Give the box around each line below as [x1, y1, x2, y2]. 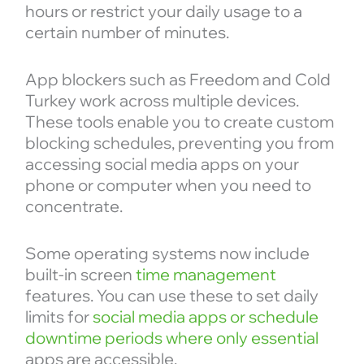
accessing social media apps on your [24, 154, 299, 175]
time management [135, 264, 276, 285]
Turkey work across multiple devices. [24, 90, 299, 111]
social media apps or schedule [92, 306, 318, 327]
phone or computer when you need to [24, 175, 311, 196]
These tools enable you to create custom [24, 111, 334, 132]
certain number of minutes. [24, 22, 229, 43]
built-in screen [24, 264, 136, 285]
